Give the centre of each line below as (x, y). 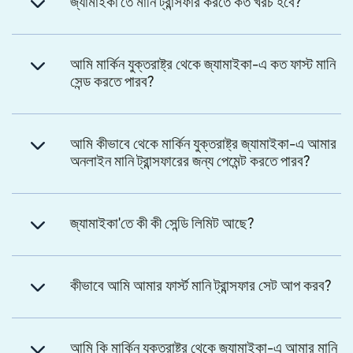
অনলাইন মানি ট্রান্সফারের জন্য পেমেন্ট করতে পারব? (190, 162)
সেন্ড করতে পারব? (112, 83)
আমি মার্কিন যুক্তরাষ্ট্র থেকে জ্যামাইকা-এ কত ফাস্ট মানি (203, 65)
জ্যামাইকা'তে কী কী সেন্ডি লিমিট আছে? (162, 225)
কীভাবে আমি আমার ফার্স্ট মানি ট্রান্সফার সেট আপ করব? (201, 287)
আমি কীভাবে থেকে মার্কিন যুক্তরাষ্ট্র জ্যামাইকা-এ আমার (203, 145)
